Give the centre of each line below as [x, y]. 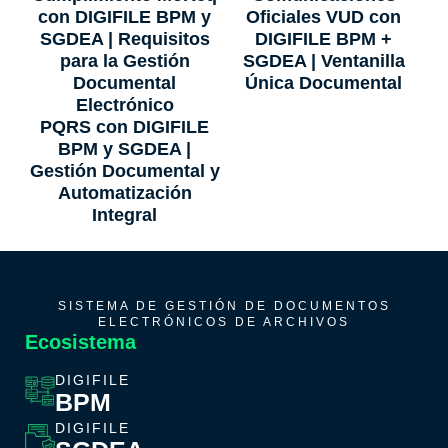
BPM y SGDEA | [124, 148]
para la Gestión [124, 60]
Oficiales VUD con [323, 16]
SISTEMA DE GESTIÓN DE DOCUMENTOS [224, 305]
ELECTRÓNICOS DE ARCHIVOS [224, 321]
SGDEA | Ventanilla [323, 60]
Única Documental [323, 82]
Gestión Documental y [124, 170]
